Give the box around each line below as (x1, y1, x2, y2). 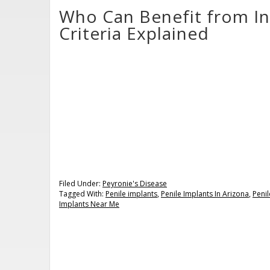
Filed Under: (59, 178, 102, 189)
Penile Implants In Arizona (161, 188, 249, 199)
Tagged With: (59, 188, 105, 199)
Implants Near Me (59, 198, 119, 209)
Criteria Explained (59, 22, 209, 45)
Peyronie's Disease (102, 178, 167, 189)
